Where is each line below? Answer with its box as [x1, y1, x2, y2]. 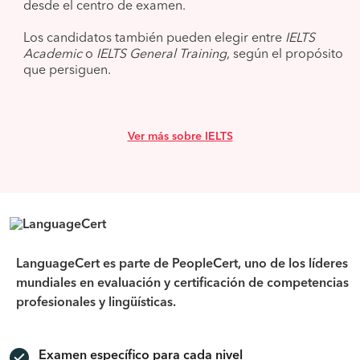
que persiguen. [23, 64, 111, 77]
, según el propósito [227, 48, 343, 61]
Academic [23, 48, 82, 61]
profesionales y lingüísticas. [16, 297, 176, 309]
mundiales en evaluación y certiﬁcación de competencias [16, 277, 349, 290]
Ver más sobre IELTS [127, 131, 233, 142]
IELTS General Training [96, 48, 227, 61]
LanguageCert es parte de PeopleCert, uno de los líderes [16, 258, 348, 271]
